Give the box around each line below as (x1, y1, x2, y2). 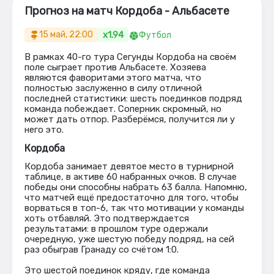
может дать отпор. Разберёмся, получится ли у (24, 114, 235, 125)
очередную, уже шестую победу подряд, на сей (24, 234, 234, 245)
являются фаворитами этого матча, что (24, 72, 201, 83)
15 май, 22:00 (39, 29, 93, 40)
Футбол (139, 30, 171, 40)
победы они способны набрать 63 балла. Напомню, (24, 182, 247, 193)
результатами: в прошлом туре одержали (24, 223, 208, 234)
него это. (24, 124, 64, 135)
